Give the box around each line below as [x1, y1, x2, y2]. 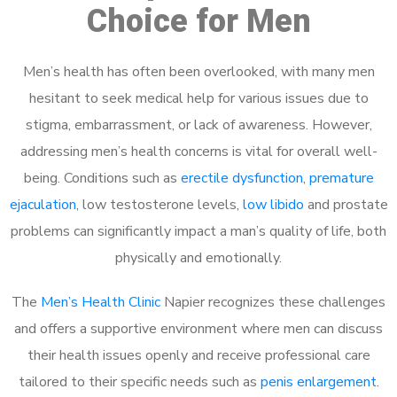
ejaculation [9, 195, 76, 214]
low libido [242, 195, 304, 214]
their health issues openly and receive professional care [27, 346, 370, 365]
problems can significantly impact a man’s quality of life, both [11, 222, 386, 241]
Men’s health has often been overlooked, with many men [22, 62, 375, 82]
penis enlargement [260, 372, 377, 392]
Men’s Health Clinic [41, 292, 160, 312]
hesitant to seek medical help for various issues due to [28, 89, 369, 108]
